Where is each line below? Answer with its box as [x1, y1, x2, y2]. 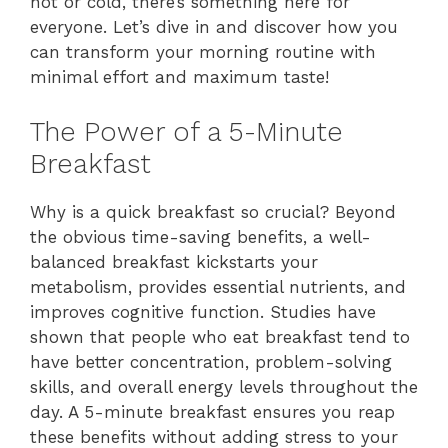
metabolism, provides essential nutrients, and [30, 276, 406, 297]
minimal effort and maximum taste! [30, 67, 329, 87]
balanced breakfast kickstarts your [30, 251, 318, 272]
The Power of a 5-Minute [30, 115, 343, 148]
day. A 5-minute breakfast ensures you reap [30, 401, 395, 422]
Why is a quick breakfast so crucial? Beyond [30, 201, 396, 222]
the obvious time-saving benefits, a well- [30, 226, 371, 247]
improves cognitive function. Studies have [30, 301, 376, 322]
